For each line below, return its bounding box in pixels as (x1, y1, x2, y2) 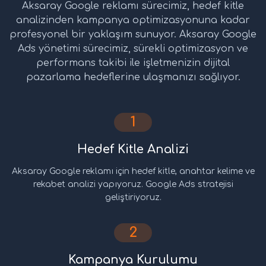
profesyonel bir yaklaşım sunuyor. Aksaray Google (9, 29, 256, 40)
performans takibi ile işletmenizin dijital (36, 58, 230, 69)
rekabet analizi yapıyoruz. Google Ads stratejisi (33, 180, 233, 189)
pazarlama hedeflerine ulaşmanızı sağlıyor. (26, 72, 240, 83)
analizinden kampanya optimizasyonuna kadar (16, 15, 250, 26)
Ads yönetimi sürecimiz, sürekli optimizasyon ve (18, 43, 248, 55)
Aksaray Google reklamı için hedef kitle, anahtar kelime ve (11, 167, 255, 176)
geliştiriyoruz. (104, 193, 161, 202)
